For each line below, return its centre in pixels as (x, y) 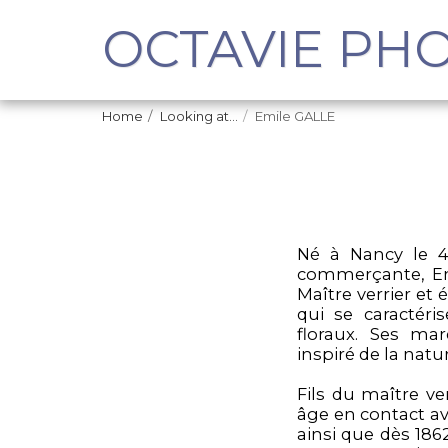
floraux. (333, 333)
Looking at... (199, 116)
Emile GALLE (295, 116)
